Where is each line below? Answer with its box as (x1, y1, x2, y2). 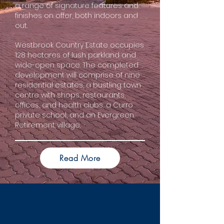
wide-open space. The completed (15, 60, 138, 70)
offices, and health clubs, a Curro (15, 100, 133, 110)
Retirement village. (15, 120, 80, 130)
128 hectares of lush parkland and (15, 50, 136, 60)
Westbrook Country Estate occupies (15, 40, 144, 50)
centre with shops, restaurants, (15, 90, 125, 100)
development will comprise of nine (15, 70, 140, 80)
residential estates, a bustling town (15, 80, 141, 90)
